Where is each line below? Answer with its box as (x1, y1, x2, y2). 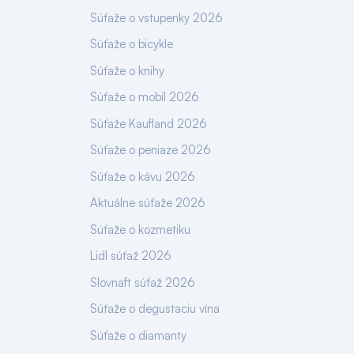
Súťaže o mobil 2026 (90, 89, 199, 104)
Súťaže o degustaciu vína (90, 301, 220, 316)
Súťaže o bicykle (90, 36, 173, 51)
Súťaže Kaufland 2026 (90, 115, 207, 131)
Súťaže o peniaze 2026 (90, 142, 211, 157)
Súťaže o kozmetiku (90, 221, 190, 237)
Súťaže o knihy (90, 62, 164, 78)
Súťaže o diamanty (90, 327, 186, 343)
